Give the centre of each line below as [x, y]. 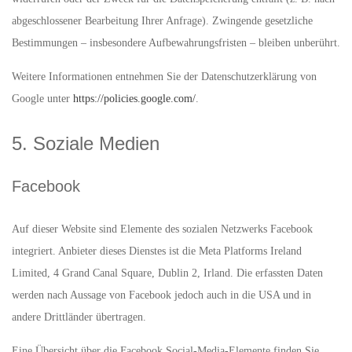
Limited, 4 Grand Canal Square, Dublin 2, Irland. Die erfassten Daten [167, 273]
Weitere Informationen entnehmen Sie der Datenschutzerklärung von [164, 77]
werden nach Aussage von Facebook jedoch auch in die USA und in [161, 295]
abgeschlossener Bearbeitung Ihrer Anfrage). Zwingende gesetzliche [162, 21]
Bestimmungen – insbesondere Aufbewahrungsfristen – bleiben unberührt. [176, 43]
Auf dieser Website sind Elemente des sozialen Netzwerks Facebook [162, 229]
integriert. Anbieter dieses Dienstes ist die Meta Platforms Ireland [157, 251]
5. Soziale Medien [86, 143]
